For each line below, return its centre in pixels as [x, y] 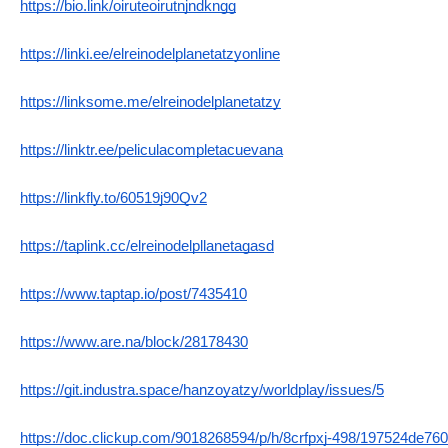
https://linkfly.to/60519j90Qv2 [113, 197]
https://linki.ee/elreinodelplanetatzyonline [150, 53]
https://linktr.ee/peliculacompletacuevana [151, 149]
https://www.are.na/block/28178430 [134, 341]
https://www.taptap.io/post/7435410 [133, 293]
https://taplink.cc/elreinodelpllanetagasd [147, 245]
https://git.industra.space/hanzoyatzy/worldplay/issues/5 [202, 389]
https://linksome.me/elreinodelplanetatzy [150, 101]
